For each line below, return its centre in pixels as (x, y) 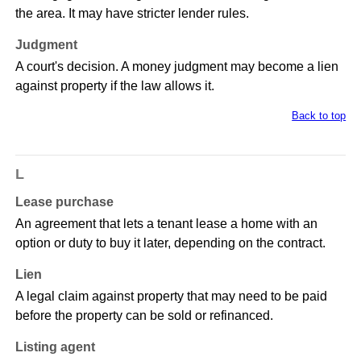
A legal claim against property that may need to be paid (171, 297)
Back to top (319, 116)
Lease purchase (64, 202)
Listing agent (55, 347)
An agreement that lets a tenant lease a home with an (166, 224)
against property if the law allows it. (114, 86)
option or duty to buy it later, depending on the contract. (170, 243)
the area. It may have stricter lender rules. (132, 14)
